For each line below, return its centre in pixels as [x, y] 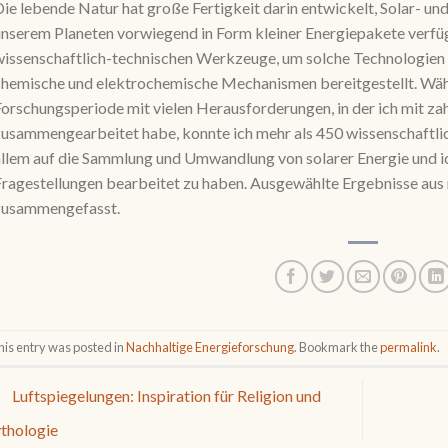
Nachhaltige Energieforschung [210, 347]
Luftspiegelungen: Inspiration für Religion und [164, 396]
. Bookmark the [337, 347]
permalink [409, 347]
